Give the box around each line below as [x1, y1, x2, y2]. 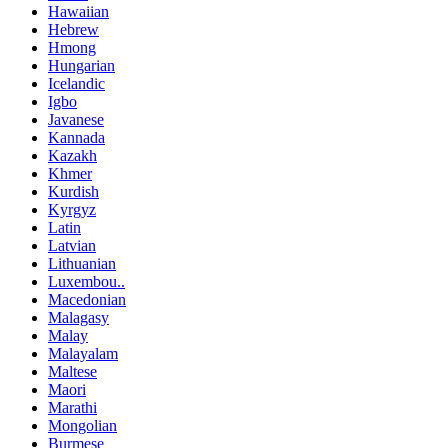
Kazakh [48, 147, 97, 165]
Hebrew [48, 21, 99, 39]
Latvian [48, 237, 96, 255]
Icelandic [48, 75, 105, 93]
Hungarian [48, 57, 115, 75]
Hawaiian [48, 3, 109, 21]
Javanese [48, 111, 104, 129]
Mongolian [48, 417, 117, 435]
